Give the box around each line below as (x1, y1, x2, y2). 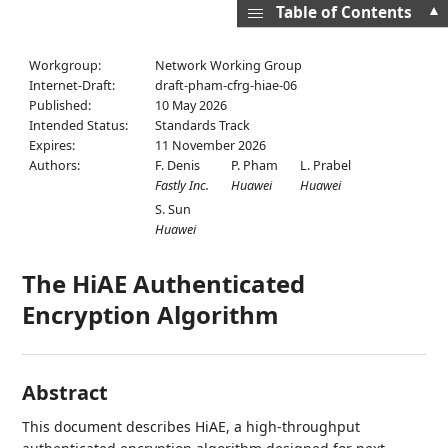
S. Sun (155, 201, 192, 218)
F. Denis (155, 157, 201, 174)
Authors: (29, 157, 81, 174)
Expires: (29, 137, 76, 154)
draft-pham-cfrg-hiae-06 (155, 77, 298, 94)
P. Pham (231, 157, 279, 174)
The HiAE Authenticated (22, 267, 306, 300)
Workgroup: (29, 57, 102, 74)
